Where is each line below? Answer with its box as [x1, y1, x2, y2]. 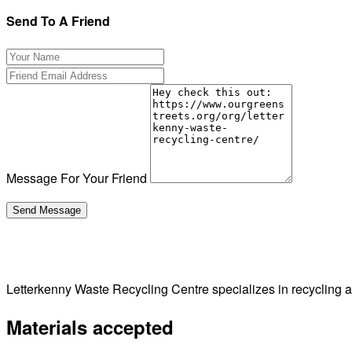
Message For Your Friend [6, 168, 147, 187]
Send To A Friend [6, 11, 110, 30]
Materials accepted [6, 313, 174, 340]
